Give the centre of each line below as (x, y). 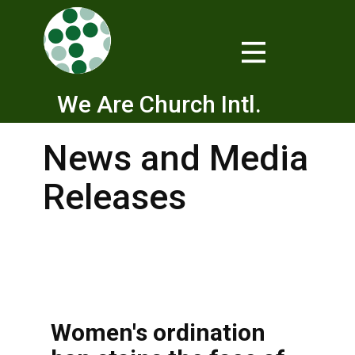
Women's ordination (158, 332)
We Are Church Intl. (159, 104)
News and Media (176, 158)
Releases (115, 197)
